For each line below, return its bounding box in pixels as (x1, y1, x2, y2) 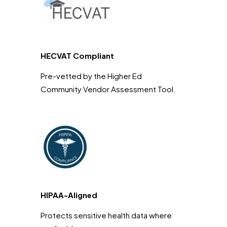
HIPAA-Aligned (41, 190, 97, 200)
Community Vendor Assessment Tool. (41, 84, 176, 94)
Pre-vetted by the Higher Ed (41, 70, 142, 81)
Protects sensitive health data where (41, 210, 172, 220)
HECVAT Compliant (41, 50, 114, 60)
